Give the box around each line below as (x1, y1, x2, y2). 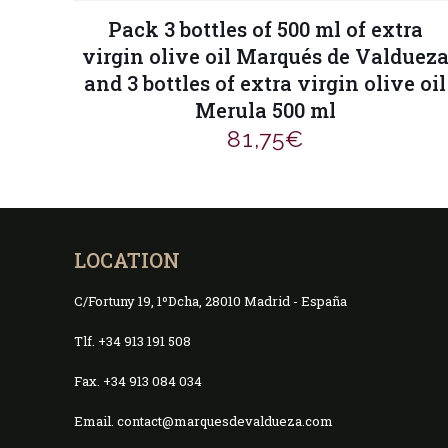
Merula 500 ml (194, 96, 336, 123)
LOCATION (74, 247, 180, 273)
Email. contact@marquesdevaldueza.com (74, 412, 333, 430)
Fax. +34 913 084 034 (74, 372, 202, 390)
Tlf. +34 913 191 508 (74, 332, 191, 350)
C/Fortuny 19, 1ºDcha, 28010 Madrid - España (74, 292, 347, 310)
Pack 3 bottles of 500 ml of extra (107, 15, 423, 42)
